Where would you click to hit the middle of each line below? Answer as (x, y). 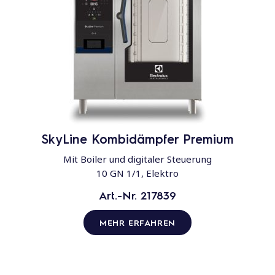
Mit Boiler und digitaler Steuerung (137, 159)
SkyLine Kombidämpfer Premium (137, 139)
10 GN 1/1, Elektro (137, 173)
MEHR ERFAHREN (137, 223)
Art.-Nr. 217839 (137, 195)
